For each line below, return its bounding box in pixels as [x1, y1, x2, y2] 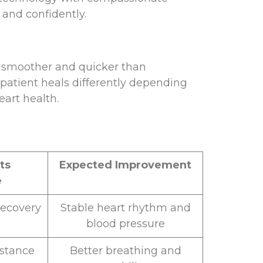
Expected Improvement [59, 159, 191, 172]
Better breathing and [69, 244, 181, 258]
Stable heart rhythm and [60, 201, 191, 215]
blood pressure [86, 217, 165, 231]
